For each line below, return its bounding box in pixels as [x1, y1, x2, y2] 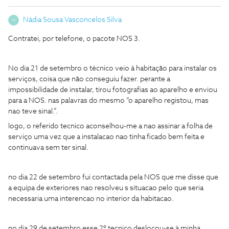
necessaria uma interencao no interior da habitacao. [8, 195, 174, 202]
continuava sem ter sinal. [8, 144, 88, 151]
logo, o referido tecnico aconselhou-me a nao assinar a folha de [8, 123, 213, 130]
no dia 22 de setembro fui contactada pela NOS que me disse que [8, 174, 218, 181]
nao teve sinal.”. [8, 108, 58, 115]
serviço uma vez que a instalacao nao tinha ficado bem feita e [8, 133, 204, 141]
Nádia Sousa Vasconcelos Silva [23, 16, 122, 24]
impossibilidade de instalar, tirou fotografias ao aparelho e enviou [8, 86, 217, 94]
